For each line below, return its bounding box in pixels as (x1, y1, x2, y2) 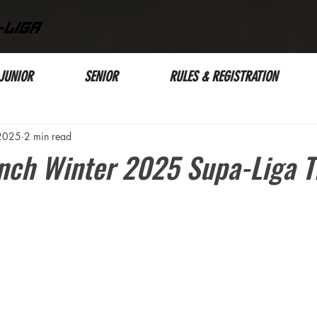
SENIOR (84, 68, 117, 85)
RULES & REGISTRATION (169, 68, 277, 85)
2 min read (24, 129, 71, 143)
